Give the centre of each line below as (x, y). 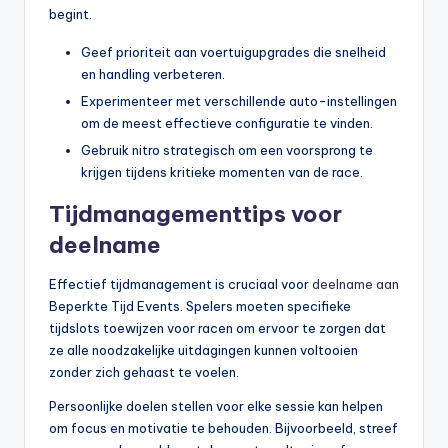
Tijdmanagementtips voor (195, 214)
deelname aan (355, 284)
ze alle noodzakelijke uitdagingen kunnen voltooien (203, 350)
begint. (70, 13)
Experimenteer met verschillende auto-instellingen (239, 100)
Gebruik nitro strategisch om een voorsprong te (227, 150)
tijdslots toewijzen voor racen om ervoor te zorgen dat (217, 328)
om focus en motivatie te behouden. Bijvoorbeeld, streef (223, 428)
